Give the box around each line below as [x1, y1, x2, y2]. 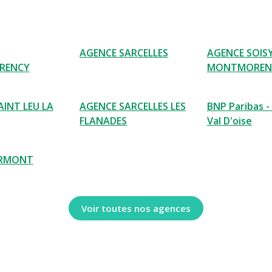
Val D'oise [206, 114, 252, 128]
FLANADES [80, 114, 127, 128]
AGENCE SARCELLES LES [80, 100, 186, 114]
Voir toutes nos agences [81, 202, 191, 214]
